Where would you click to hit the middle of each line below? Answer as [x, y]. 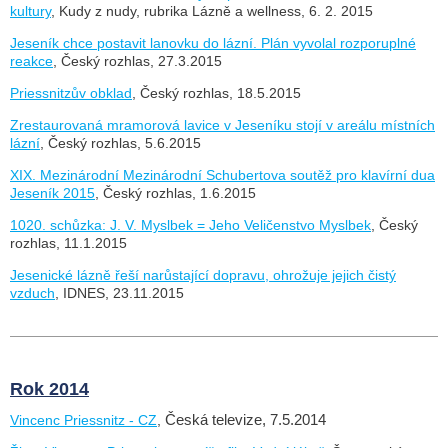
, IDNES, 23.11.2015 [119, 292]
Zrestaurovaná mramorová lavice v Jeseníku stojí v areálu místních [222, 124]
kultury [30, 10]
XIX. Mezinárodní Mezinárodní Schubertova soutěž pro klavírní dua [222, 174]
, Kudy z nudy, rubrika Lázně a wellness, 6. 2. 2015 [212, 10]
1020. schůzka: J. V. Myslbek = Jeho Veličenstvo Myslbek [190, 224]
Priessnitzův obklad [71, 92]
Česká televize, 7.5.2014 [245, 419]
